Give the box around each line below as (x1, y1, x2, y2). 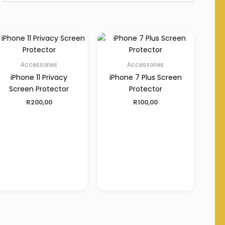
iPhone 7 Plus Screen (109, 72, 182, 82)
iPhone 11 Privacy (11, 72, 68, 82)
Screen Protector (9, 83, 69, 94)
